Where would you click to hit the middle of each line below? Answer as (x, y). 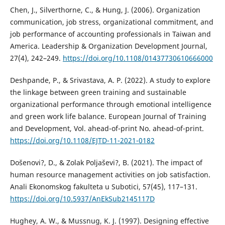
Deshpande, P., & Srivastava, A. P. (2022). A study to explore (110, 80)
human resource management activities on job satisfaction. (110, 174)
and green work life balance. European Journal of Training (108, 116)
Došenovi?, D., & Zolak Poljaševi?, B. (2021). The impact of (106, 162)
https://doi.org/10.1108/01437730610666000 (138, 58)
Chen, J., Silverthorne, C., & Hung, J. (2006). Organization (105, 10)
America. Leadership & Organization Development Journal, (108, 46)
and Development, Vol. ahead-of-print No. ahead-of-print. (107, 128)
